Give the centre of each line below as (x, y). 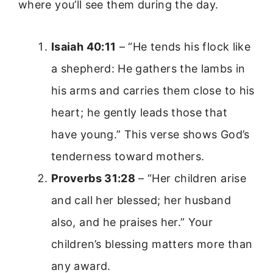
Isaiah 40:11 (84, 46)
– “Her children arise (191, 178)
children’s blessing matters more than (152, 244)
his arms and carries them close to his (153, 90)
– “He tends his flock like (183, 46)
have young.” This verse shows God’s (151, 134)
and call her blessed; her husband (141, 200)
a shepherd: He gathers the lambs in (148, 68)
